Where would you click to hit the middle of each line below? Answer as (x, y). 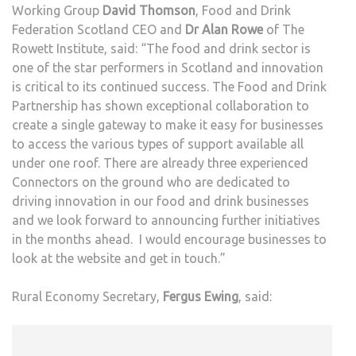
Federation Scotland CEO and (99, 30)
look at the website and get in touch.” (119, 259)
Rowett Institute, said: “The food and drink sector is (161, 49)
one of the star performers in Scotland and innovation (168, 68)
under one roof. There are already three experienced (160, 163)
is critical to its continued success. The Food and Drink (169, 87)
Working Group (57, 11)
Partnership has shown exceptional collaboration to (161, 106)
